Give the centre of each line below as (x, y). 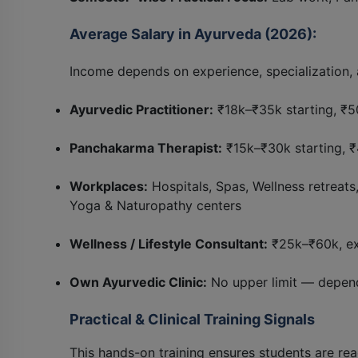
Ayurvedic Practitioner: (141, 109)
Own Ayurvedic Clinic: (138, 282)
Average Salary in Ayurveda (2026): (193, 34)
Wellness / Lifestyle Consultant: (169, 243)
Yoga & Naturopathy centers (155, 205)
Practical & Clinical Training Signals (192, 319)
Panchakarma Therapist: (146, 147)
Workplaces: (109, 186)
